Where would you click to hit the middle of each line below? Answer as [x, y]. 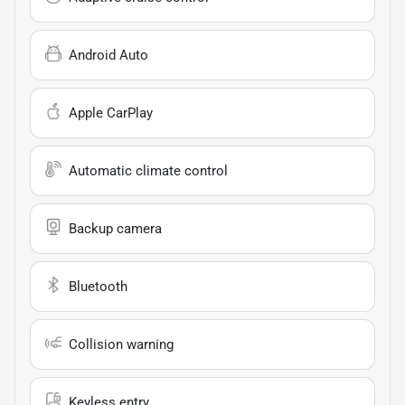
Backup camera [115, 229]
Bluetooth [98, 287]
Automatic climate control [148, 171]
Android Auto [108, 56]
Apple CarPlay [111, 113]
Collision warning [121, 345]
